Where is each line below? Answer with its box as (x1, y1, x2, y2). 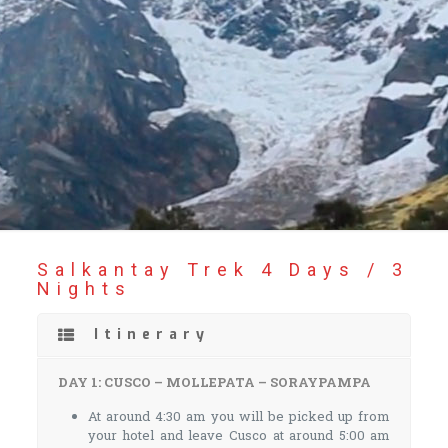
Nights (36, 278, 132, 299)
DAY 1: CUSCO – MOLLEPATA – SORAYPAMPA (57, 373, 371, 391)
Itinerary (93, 325, 210, 344)
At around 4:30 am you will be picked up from (87, 407, 391, 425)
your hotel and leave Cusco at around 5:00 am (87, 426, 391, 444)
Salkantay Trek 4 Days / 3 (36, 259, 409, 280)
